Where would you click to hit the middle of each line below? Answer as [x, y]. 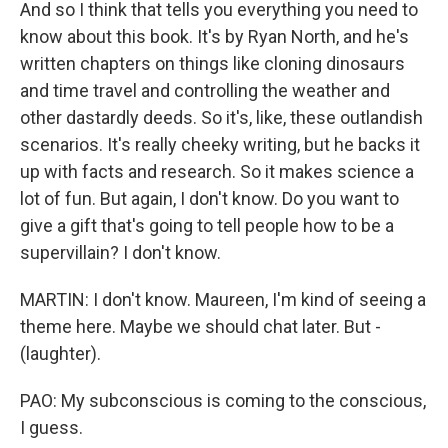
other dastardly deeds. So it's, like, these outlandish [221, 117]
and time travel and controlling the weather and [205, 90]
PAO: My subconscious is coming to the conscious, [223, 400]
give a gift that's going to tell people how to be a [207, 225]
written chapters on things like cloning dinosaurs [212, 63]
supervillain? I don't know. [120, 252]
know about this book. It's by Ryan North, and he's [214, 36]
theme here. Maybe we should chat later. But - [200, 326]
